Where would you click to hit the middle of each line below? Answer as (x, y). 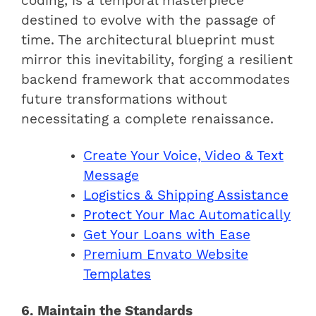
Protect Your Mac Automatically (187, 215)
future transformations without (124, 99)
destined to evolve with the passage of (148, 20)
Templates (117, 274)
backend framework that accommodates (156, 79)
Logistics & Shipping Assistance (186, 195)
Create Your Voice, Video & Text (183, 156)
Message (111, 175)
